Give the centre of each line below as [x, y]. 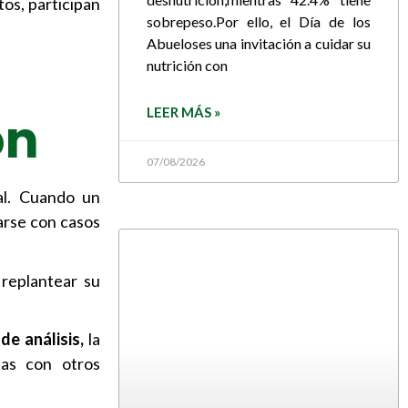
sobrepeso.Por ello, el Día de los [258, 21]
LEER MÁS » [183, 112]
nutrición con [187, 65]
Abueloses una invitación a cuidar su [258, 43]
